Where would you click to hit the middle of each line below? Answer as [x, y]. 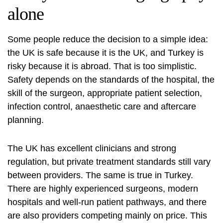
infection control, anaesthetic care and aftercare [102, 107]
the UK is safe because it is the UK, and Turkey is [106, 53]
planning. [26, 120]
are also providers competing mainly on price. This [107, 216]
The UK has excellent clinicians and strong [92, 149]
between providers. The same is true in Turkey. [100, 175]
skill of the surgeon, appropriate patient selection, [105, 93]
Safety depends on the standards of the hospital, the [111, 80]
